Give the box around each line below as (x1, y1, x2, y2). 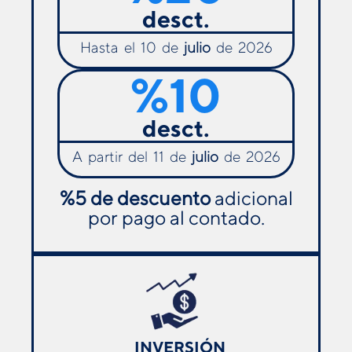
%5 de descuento (59, 186, 211, 210)
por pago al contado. (87, 206, 265, 229)
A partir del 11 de (71, 148, 192, 165)
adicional (210, 186, 293, 210)
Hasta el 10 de (79, 38, 184, 56)
